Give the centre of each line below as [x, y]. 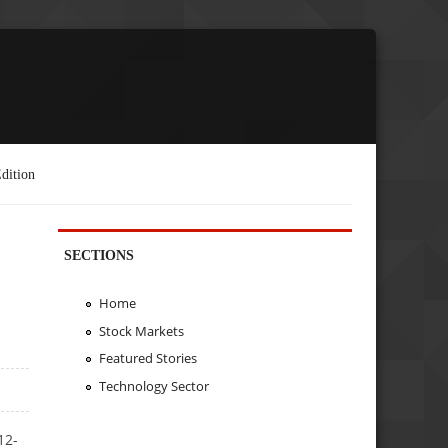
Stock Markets [141, 330]
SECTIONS [99, 254]
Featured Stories [147, 358]
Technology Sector [153, 386]
